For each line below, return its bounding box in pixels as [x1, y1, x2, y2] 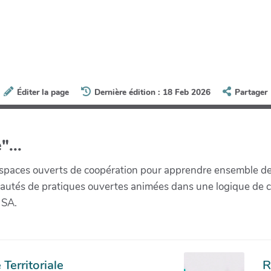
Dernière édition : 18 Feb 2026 [94, 86, 211, 98]
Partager [235, 86, 268, 98]
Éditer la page [16, 86, 69, 98]
